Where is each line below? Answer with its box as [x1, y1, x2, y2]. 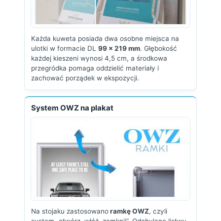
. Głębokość [140, 44, 177, 52]
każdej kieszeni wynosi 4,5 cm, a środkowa [31, 54, 167, 62]
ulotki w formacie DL [31, 44, 98, 52]
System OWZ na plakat [31, 103, 113, 112]
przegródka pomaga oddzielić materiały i [31, 64, 159, 72]
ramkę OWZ [109, 207, 149, 215]
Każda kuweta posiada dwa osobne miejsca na [31, 35, 179, 42]
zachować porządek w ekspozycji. [31, 74, 139, 82]
